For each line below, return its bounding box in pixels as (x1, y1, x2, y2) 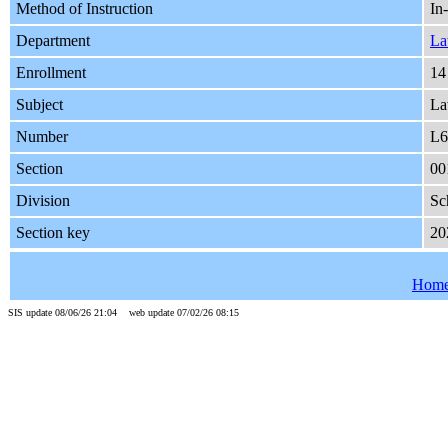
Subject (16, 96, 63, 114)
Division (16, 192, 70, 210)
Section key (16, 224, 90, 242)
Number (16, 128, 68, 146)
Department (16, 32, 90, 50)
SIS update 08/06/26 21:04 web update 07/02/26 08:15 (8, 307, 239, 319)
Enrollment (16, 64, 86, 82)
